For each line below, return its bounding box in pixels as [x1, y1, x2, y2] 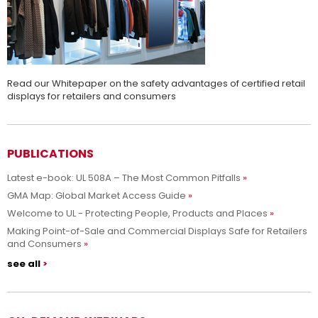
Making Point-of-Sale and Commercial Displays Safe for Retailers [7, 224, 307, 238]
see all [7, 257, 40, 270]
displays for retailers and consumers [7, 89, 176, 103]
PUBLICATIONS [7, 146, 94, 162]
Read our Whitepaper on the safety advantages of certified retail [7, 77, 305, 90]
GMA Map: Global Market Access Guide [7, 189, 186, 202]
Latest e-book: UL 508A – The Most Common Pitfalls [7, 171, 241, 185]
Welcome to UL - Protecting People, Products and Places [7, 207, 268, 220]
